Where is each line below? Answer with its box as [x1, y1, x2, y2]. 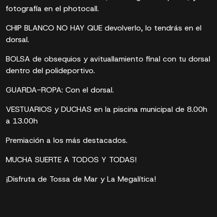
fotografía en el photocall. [6, 3, 99, 14]
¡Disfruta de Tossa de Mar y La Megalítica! [6, 174, 156, 184]
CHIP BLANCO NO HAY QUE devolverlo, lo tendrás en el [6, 23, 201, 33]
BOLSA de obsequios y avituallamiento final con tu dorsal [6, 54, 210, 64]
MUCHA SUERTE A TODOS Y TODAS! [6, 155, 137, 165]
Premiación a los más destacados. [6, 135, 127, 145]
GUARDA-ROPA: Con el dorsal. [6, 85, 114, 95]
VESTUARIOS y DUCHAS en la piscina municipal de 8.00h [6, 104, 207, 114]
